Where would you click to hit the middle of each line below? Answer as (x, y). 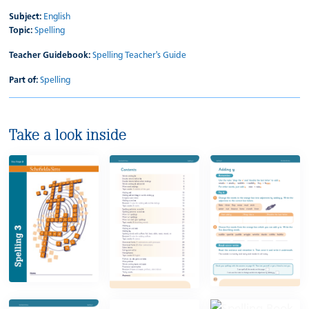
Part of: (24, 81)
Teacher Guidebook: (50, 56)
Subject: (26, 17)
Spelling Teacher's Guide (140, 56)
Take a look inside (68, 135)
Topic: (21, 31)
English (57, 17)
